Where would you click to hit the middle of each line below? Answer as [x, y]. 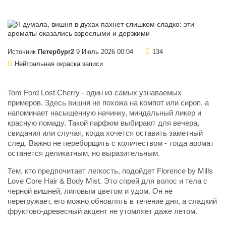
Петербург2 [56, 52]
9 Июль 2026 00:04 [104, 52]
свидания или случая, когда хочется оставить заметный [105, 133]
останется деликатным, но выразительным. [84, 154]
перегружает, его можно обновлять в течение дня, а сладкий [112, 202]
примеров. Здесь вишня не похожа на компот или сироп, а [108, 103]
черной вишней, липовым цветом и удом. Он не [90, 191]
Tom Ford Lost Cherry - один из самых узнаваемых [95, 93]
